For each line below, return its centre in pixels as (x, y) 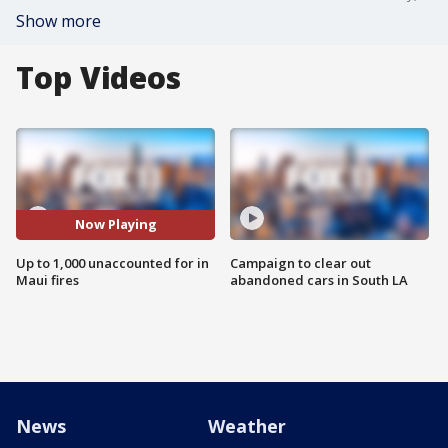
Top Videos (98, 77)
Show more (58, 21)
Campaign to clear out (300, 262)
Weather (247, 426)
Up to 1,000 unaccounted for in (112, 262)
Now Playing (115, 224)
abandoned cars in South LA (319, 279)
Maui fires (47, 279)
